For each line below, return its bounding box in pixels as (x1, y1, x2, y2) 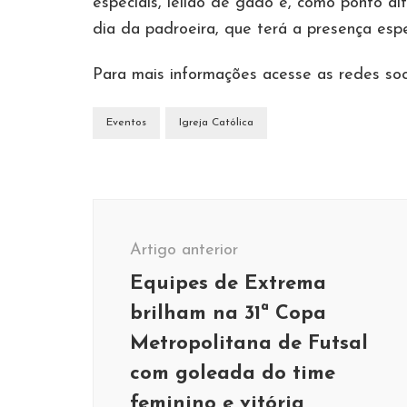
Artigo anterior (130, 241, 238, 259)
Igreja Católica (179, 116, 253, 128)
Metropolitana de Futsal (130, 333, 368, 354)
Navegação (92, 198, 225, 223)
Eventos (106, 116, 146, 128)
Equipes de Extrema (130, 273, 326, 294)
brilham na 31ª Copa (130, 303, 326, 324)
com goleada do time (130, 362, 335, 384)
